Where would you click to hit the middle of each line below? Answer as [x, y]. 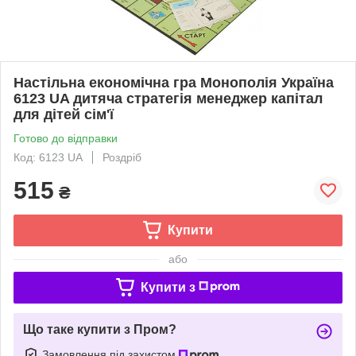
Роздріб [122, 157]
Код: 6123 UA [48, 157]
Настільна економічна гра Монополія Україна [174, 82]
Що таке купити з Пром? [100, 329]
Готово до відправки [66, 138]
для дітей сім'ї [64, 114]
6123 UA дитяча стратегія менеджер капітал [168, 98]
